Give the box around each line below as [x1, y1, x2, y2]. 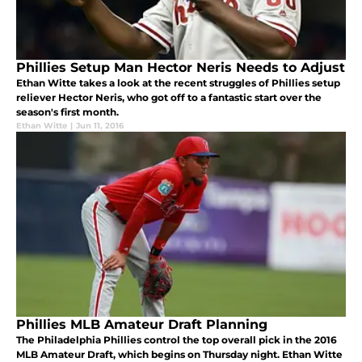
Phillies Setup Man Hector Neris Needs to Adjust [16, 60, 345, 76]
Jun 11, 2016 [76, 120, 124, 132]
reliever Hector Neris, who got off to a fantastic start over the [16, 91, 322, 104]
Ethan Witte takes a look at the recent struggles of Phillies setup [16, 77, 340, 90]
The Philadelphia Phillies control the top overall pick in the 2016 [16, 334, 337, 347]
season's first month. [16, 106, 119, 119]
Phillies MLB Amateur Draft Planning [16, 317, 267, 333]
